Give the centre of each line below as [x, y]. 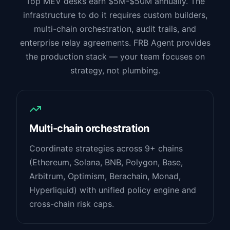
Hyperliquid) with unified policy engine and [113, 190]
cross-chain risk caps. [72, 204]
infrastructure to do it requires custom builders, [115, 15]
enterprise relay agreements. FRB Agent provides [115, 43]
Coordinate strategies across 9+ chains [106, 148]
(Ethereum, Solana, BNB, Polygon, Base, [106, 162]
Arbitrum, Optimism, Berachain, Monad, [105, 176]
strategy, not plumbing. [115, 70]
